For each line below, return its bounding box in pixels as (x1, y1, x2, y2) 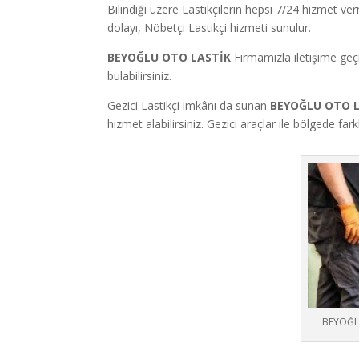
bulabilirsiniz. (107, 68, 172, 84)
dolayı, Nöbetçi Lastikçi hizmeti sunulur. (107, 20, 315, 36)
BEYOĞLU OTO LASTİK (107, 50, 235, 66)
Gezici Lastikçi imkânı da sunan (107, 98, 271, 114)
